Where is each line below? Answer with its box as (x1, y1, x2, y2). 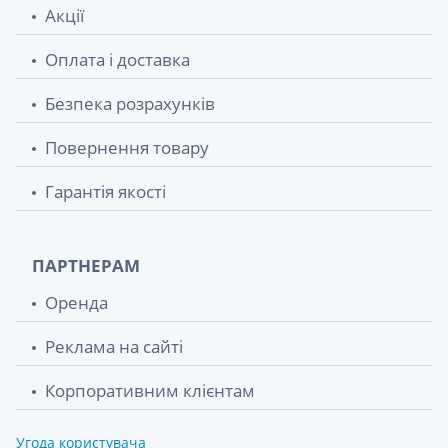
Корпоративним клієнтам (45, 378, 255, 402)
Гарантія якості (45, 179, 166, 203)
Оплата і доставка (45, 47, 190, 71)
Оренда (45, 290, 108, 314)
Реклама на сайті (45, 334, 183, 358)
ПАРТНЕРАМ (32, 253, 140, 277)
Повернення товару (45, 135, 209, 159)
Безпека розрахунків (45, 91, 215, 115)
